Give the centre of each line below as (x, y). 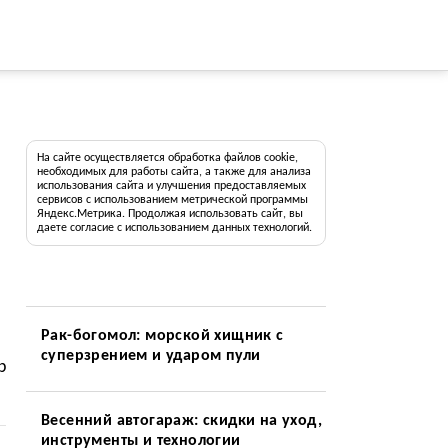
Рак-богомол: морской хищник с (162, 336)
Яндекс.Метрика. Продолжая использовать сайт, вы (169, 214)
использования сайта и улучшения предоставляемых (171, 186)
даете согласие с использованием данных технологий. (174, 228)
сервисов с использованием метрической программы (172, 200)
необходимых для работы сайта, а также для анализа (173, 172)
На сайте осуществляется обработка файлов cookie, (167, 158)
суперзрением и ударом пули (150, 356)
